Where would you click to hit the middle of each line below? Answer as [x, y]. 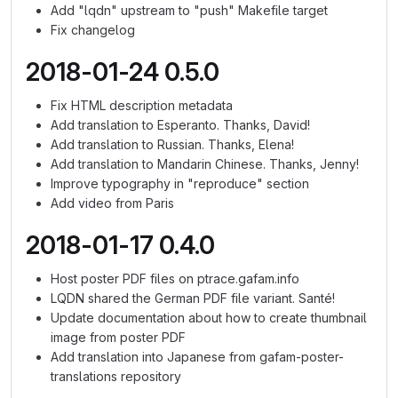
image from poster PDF [118, 337]
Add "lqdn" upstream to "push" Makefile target [189, 10]
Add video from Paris [112, 203]
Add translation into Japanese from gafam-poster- [197, 357]
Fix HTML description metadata [142, 105]
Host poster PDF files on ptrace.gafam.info [175, 279]
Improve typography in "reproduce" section [180, 183]
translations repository [116, 376]
